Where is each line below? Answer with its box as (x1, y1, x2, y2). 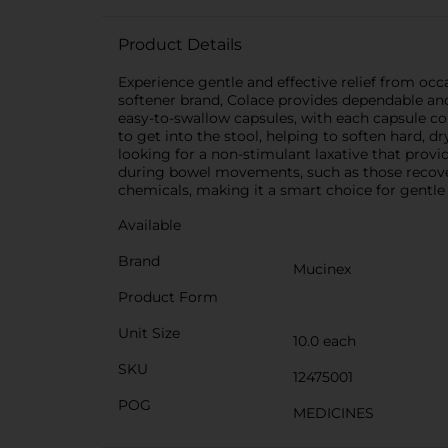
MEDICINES (293, 404, 374, 422)
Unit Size (118, 324, 180, 342)
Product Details (118, 35, 242, 54)
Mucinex (293, 260, 351, 278)
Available (118, 216, 181, 234)
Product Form (118, 288, 218, 306)
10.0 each (293, 332, 356, 350)
